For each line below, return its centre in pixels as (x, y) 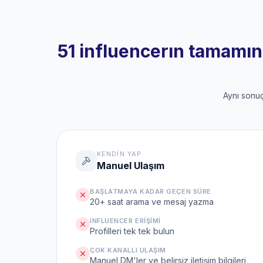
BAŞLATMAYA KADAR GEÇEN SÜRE (151, 191)
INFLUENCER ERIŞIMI (125, 221)
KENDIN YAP (119, 154)
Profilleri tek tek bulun (132, 231)
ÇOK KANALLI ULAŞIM (128, 250)
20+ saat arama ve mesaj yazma (152, 202)
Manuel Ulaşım (131, 166)
